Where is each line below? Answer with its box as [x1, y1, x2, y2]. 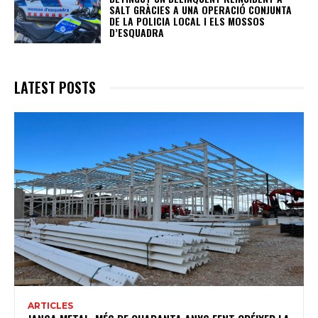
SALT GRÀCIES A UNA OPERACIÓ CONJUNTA [109, 1, 292, 17]
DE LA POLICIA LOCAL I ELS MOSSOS [109, 13, 265, 28]
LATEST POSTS [14, 77, 96, 99]
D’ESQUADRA [109, 24, 165, 40]
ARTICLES [28, 300, 73, 312]
